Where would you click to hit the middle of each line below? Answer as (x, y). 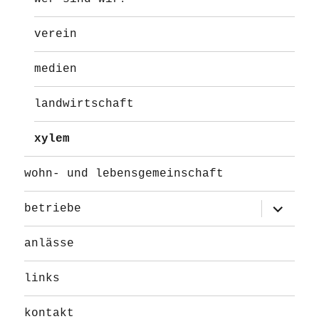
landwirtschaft (84, 104)
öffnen (281, 216)
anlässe (49, 243)
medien (56, 69)
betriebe (53, 208)
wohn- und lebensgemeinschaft (124, 173)
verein (56, 34)
